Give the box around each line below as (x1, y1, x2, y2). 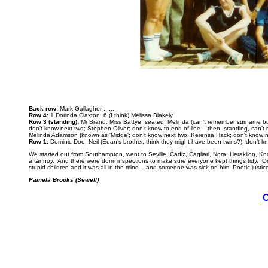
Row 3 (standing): (29, 118, 79, 125)
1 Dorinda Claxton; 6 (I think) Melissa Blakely (48, 112, 173, 118)
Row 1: (29, 138, 48, 145)
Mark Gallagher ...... (58, 105, 114, 112)
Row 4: (29, 112, 48, 118)
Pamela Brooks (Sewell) (29, 176, 99, 183)
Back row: (29, 105, 58, 112)
